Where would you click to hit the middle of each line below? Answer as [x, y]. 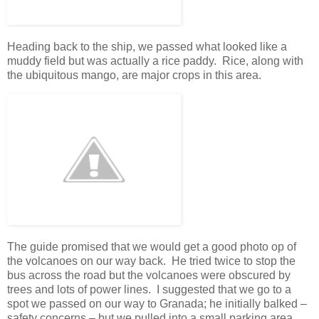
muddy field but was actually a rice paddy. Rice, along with [155, 61]
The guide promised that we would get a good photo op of [152, 246]
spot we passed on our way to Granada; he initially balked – [157, 303]
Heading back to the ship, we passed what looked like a [147, 47]
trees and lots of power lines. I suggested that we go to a [149, 289]
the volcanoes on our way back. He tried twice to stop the [151, 261]
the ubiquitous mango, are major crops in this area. [134, 75]
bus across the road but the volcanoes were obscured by [149, 275]
